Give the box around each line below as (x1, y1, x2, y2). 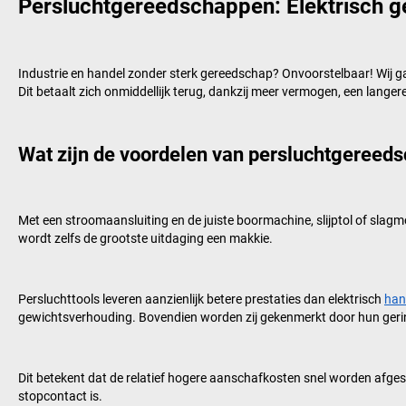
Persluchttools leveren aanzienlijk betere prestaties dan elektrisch (18, 291, 384, 306)
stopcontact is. (18, 388, 102, 403)
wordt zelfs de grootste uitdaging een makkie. (18, 230, 273, 246)
